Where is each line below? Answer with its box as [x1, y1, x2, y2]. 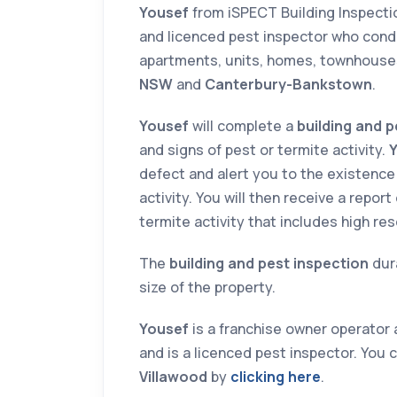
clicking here [230, 367, 321, 387]
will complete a [189, 116, 297, 136]
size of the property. [139, 277, 276, 298]
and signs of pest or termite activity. [139, 140, 389, 160]
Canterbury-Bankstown [205, 74, 372, 95]
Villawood [139, 367, 207, 387]
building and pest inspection [169, 253, 369, 274]
